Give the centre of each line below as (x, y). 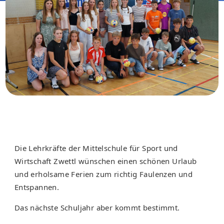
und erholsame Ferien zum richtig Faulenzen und (103, 174)
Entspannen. (37, 187)
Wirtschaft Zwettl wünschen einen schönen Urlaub (105, 161)
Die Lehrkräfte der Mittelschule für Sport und (96, 148)
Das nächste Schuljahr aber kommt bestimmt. (97, 208)
